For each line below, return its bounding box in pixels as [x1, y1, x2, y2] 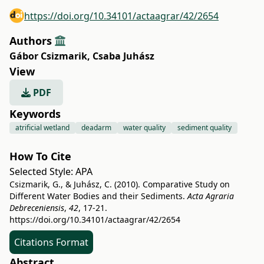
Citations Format [14, 236, 88, 249]
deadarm [81, 123, 111, 133]
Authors [9, 34, 55, 48]
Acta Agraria [187, 190, 234, 202]
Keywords [9, 107, 61, 121]
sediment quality [177, 123, 232, 133]
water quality [123, 123, 166, 133]
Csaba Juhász [93, 49, 154, 62]
